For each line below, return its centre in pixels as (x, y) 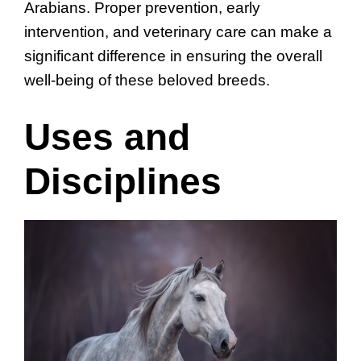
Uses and (107, 137)
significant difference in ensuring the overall (173, 56)
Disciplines (123, 182)
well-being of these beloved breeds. (147, 80)
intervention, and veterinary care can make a (178, 31)
